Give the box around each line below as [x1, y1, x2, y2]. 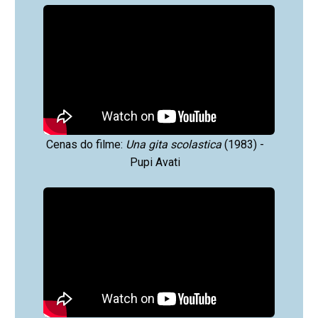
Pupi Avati [129, 155, 180, 169]
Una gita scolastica [125, 137, 221, 151]
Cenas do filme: [45, 137, 126, 151]
